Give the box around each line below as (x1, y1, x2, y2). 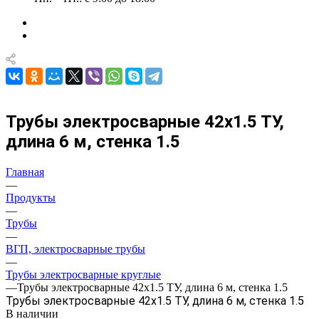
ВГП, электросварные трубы (6, 242, 145, 255)
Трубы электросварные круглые (6, 268, 161, 281)
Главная (6, 165, 44, 178)
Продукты (6, 191, 56, 204)
